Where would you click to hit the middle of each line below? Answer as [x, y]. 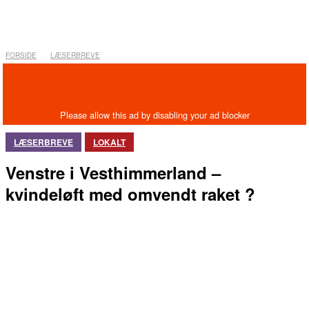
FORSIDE [21, 55]
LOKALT [109, 142]
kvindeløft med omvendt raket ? [130, 194]
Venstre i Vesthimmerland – [113, 173]
